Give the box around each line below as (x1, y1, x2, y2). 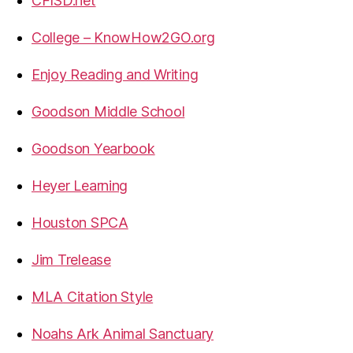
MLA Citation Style (32, 288, 154, 305)
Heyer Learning (32, 177, 128, 194)
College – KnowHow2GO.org (32, 29, 215, 46)
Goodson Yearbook (32, 140, 155, 157)
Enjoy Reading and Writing (32, 66, 199, 83)
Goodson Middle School (32, 103, 185, 120)
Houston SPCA (32, 214, 128, 231)
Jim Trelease (32, 251, 111, 268)
